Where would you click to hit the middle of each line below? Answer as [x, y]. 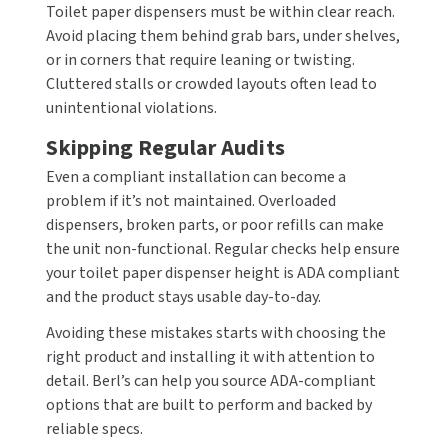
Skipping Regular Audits [166, 148]
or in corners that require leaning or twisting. [201, 60]
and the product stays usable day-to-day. [184, 297]
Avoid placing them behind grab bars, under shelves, [223, 36]
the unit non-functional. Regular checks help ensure [223, 249]
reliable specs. [95, 429]
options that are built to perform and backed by [209, 405]
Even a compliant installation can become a [196, 177]
